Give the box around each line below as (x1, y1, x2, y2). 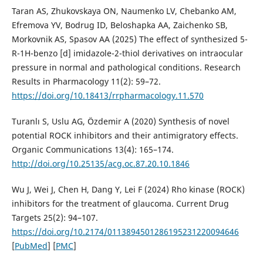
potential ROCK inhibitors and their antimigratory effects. (11, 129, 238, 141)
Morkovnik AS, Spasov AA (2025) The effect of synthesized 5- (11, 33, 248, 45)
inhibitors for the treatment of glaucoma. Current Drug (11, 197, 229, 209)
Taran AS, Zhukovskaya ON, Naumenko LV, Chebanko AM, (11, 5, 237, 16)
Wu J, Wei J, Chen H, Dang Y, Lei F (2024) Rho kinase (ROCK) (11, 183, 245, 195)
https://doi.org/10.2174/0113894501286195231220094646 (11, 225, 239, 237)
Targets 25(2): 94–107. (11, 211, 98, 223)
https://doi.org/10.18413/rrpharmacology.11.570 (11, 89, 204, 101)
